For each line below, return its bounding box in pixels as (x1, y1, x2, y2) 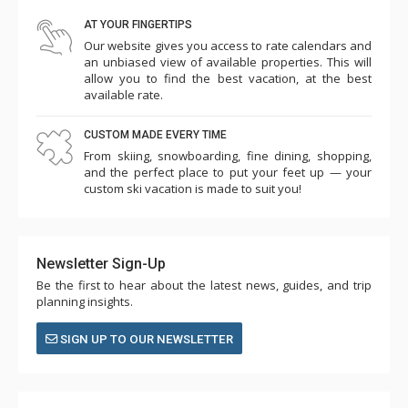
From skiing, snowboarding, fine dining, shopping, (84, 147, 372, 164)
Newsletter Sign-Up (36, 254, 166, 272)
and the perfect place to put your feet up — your (84, 163, 372, 180)
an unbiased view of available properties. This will (84, 53, 372, 70)
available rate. (84, 86, 163, 103)
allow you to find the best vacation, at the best (84, 69, 372, 87)
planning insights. (36, 292, 133, 310)
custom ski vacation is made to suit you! (84, 179, 301, 197)
